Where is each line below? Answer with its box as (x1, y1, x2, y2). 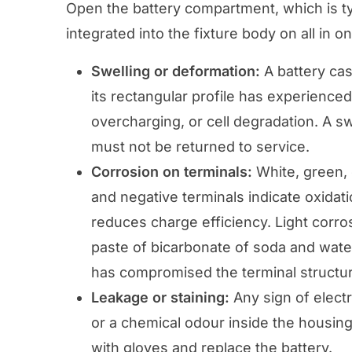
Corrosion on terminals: (91, 163, 252, 180)
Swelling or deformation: (91, 62, 260, 79)
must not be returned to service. (91, 137, 310, 155)
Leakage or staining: (91, 288, 229, 306)
